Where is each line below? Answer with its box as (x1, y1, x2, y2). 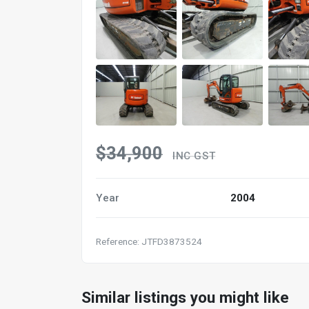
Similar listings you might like (81, 288, 289, 306)
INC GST (172, 150, 216, 162)
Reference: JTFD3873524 (96, 236, 202, 247)
